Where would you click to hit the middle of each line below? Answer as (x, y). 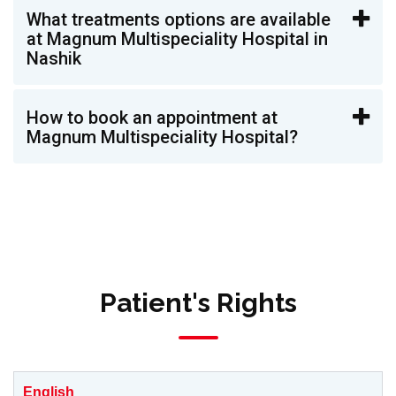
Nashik (54, 58)
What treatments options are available (179, 19)
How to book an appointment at (152, 118)
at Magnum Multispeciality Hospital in (177, 39)
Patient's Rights (198, 303)
